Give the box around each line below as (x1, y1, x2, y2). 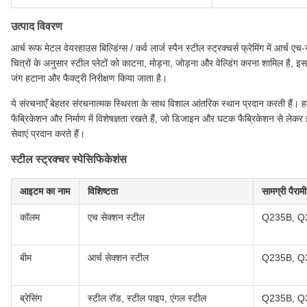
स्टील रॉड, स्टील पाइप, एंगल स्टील (88, 293, 206, 304)
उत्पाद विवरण (11, 21, 62, 33)
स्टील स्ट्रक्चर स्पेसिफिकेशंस (11, 153, 127, 166)
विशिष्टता (88, 186, 118, 197)
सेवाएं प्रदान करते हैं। (11, 128, 85, 140)
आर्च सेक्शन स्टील (88, 252, 149, 264)
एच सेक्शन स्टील (88, 212, 145, 223)
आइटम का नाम (20, 186, 70, 197)
